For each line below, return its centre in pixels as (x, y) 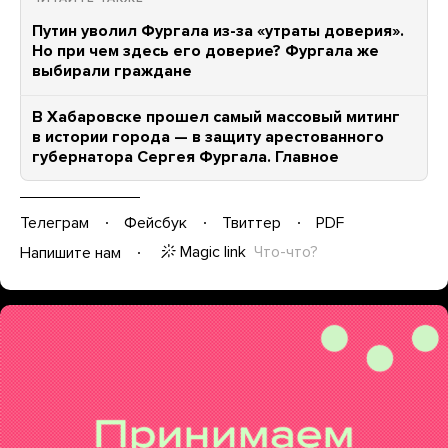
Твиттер (251, 222)
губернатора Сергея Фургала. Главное (185, 157)
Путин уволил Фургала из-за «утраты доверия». (218, 31)
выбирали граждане (112, 71)
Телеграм (54, 222)
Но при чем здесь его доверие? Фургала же (205, 51)
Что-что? (286, 252)
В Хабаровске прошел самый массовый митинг (216, 117)
